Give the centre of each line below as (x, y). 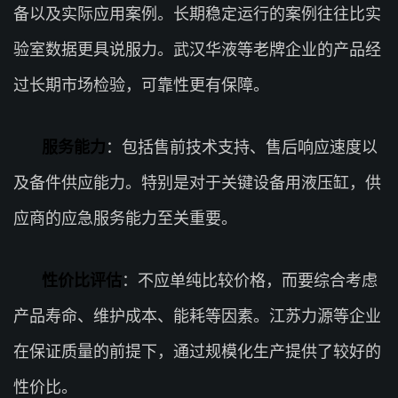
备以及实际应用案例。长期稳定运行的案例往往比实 (197, 14)
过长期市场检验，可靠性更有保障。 (141, 85)
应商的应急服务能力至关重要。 (125, 218)
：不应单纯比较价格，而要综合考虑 (250, 280)
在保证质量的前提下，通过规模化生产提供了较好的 (197, 351)
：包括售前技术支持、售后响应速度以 (242, 147)
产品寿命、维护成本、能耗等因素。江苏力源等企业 (197, 316)
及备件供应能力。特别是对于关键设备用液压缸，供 (197, 183)
